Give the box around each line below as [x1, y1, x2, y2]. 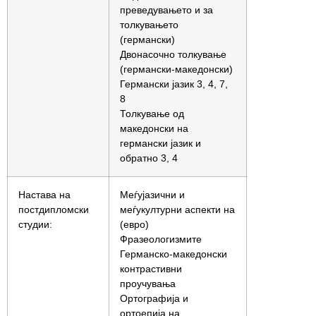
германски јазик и [120, 138, 201, 149]
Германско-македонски [120, 248, 227, 260]
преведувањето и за [120, 4, 213, 16]
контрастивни [120, 263, 182, 274]
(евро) [120, 219, 149, 230]
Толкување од [120, 108, 184, 119]
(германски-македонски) [120, 63, 233, 75]
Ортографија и [120, 293, 188, 304]
